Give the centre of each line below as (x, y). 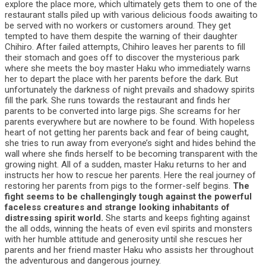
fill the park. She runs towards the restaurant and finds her (118, 100)
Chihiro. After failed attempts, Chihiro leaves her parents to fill (125, 47)
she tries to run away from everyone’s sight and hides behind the (130, 143)
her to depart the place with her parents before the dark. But (121, 79)
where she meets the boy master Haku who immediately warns (128, 68)
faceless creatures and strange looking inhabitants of (117, 207)
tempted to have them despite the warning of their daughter (121, 36)
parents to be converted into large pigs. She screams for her (123, 111)
